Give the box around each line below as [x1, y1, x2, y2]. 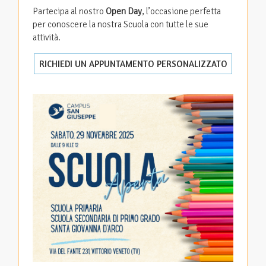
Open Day [106, 6, 142, 17]
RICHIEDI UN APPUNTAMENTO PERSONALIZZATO [39, 58, 227, 69]
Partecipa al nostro [33, 6, 106, 17]
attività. [33, 32, 61, 43]
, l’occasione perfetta [142, 6, 221, 17]
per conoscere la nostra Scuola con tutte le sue [33, 19, 208, 30]
